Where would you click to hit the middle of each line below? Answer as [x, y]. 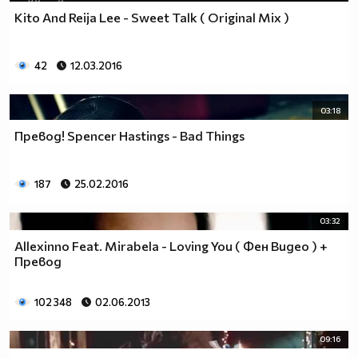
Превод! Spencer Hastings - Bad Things [129, 135]
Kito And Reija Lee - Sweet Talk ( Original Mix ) [152, 17]
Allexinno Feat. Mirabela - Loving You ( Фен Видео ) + [171, 246]
